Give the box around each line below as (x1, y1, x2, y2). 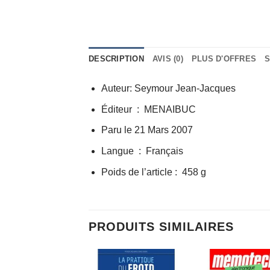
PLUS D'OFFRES (191, 54, 257, 64)
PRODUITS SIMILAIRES (89, 220, 234, 234)
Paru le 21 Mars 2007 (101, 125, 193, 136)
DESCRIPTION (89, 54, 144, 64)
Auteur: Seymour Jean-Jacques (101, 83, 236, 94)
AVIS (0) (152, 54, 183, 64)
